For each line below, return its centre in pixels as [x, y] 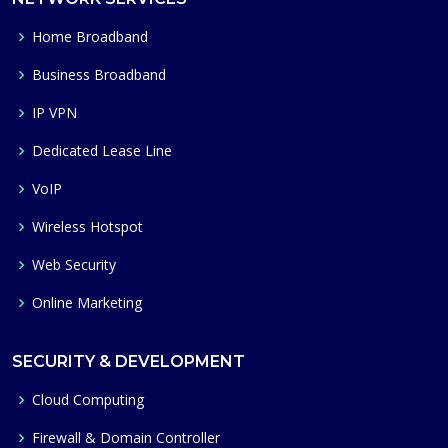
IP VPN [54, 113]
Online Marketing [87, 303]
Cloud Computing [88, 400]
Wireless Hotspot [87, 227]
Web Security [74, 265]
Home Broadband [90, 37]
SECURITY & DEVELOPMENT [128, 362]
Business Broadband [99, 75]
